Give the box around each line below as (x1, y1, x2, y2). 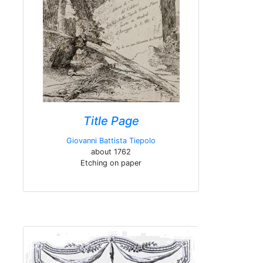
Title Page (83, 114, 139, 128)
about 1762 (91, 147, 131, 156)
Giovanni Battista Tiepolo (66, 136, 156, 145)
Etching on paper (80, 159, 141, 167)
